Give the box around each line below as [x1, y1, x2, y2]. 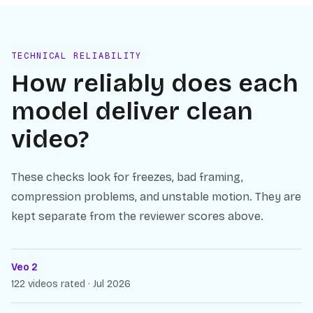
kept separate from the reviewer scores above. [11, 210, 263, 223]
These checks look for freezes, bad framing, [11, 170, 243, 184]
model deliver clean [11, 96, 253, 126]
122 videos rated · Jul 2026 [11, 278, 131, 290]
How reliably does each [11, 68, 298, 99]
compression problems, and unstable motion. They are [11, 190, 301, 203]
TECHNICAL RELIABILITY [11, 50, 143, 61]
